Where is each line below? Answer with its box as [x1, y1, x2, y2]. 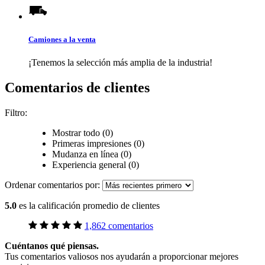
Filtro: [5, 108, 27, 118]
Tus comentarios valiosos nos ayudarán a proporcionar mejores [5, 251, 238, 262]
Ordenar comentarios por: [5, 180, 102, 190]
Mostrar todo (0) [52, 128, 113, 138]
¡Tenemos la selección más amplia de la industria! [28, 57, 212, 68]
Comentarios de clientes [5, 80, 150, 96]
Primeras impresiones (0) [52, 138, 144, 149]
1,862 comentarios [85, 221, 153, 231]
